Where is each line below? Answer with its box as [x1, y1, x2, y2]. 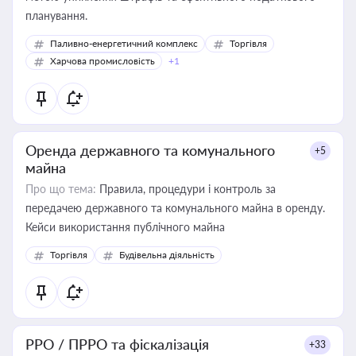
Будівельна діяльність [119, 249, 215, 261]
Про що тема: [25, 182, 96, 195]
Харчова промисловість [50, 55, 155, 67]
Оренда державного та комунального [25, 141, 275, 159]
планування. [25, 9, 87, 22]
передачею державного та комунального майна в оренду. [25, 201, 325, 215]
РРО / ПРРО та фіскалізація [25, 335, 209, 353]
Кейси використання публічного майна [25, 220, 225, 234]
